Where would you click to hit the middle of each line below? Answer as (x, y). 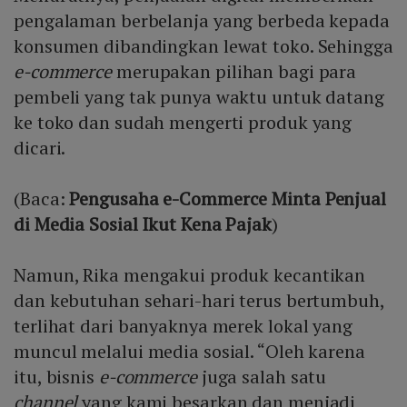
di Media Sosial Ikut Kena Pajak (143, 223)
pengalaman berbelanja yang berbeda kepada (202, 20)
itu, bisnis (56, 376)
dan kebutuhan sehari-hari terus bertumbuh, (199, 300)
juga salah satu (262, 376)
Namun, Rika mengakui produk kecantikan (190, 274)
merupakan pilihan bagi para (234, 71)
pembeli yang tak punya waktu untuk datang (199, 96)
